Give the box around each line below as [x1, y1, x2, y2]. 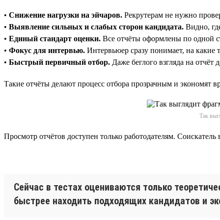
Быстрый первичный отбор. [9, 57, 110, 66]
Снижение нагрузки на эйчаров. [9, 10, 122, 19]
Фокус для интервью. [9, 46, 85, 55]
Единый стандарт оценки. [9, 34, 101, 43]
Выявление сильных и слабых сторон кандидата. [9, 22, 184, 31]
